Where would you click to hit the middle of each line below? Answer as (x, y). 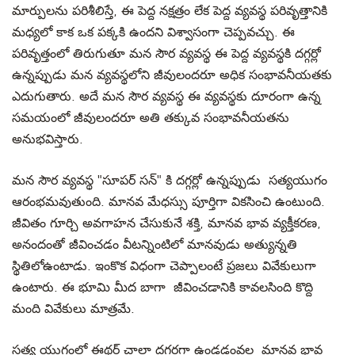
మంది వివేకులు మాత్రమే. (73, 309)
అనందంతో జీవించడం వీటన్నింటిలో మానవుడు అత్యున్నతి (155, 245)
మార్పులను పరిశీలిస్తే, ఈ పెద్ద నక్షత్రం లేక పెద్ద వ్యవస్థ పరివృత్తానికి (170, 11)
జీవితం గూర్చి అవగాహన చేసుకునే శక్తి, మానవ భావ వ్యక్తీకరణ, (166, 223)
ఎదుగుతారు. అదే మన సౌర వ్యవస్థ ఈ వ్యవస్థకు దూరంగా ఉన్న (166, 97)
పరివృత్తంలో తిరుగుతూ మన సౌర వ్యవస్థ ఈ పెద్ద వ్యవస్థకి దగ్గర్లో (166, 54)
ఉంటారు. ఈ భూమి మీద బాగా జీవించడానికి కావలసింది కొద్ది (162, 288)
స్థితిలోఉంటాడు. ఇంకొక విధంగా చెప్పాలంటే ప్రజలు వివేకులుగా (164, 266)
